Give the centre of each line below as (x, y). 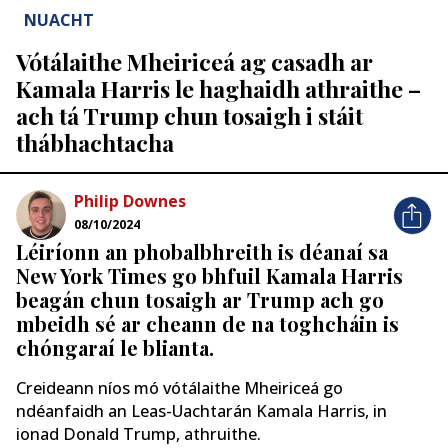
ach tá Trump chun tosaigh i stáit (189, 116)
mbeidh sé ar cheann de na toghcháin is (207, 324)
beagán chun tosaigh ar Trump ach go (200, 300)
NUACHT (59, 20)
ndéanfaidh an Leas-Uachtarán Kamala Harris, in (201, 410)
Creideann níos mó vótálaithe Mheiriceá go (179, 387)
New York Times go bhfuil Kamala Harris (209, 276)
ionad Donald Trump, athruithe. (138, 433)
